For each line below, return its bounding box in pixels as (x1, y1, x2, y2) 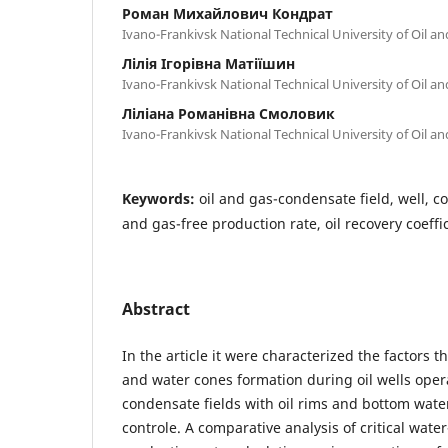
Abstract (122, 297, 190, 320)
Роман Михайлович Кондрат (122, 3, 333, 23)
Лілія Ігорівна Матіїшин (122, 53, 295, 73)
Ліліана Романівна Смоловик (122, 103, 335, 123)
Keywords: (122, 188, 199, 208)
